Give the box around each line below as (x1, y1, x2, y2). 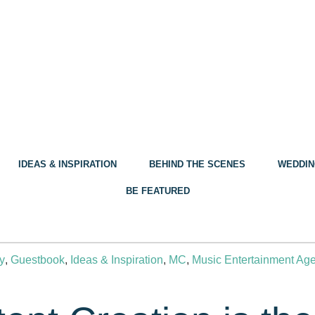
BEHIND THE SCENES (149, 159, 245, 170)
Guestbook (11, 254, 65, 266)
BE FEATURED (125, 186, 190, 197)
